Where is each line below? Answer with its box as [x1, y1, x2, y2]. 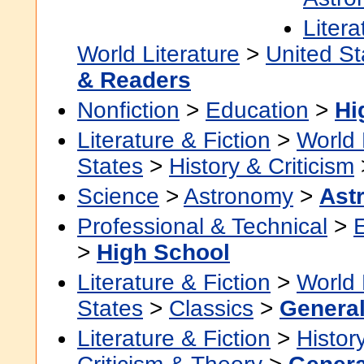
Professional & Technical [77, 214, 327, 239]
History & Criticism [169, 154, 354, 179]
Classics [169, 296, 253, 321]
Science [77, 184, 159, 209]
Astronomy [184, 184, 293, 209]
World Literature [77, 41, 240, 67]
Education [206, 97, 309, 123]
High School [97, 240, 230, 265]
